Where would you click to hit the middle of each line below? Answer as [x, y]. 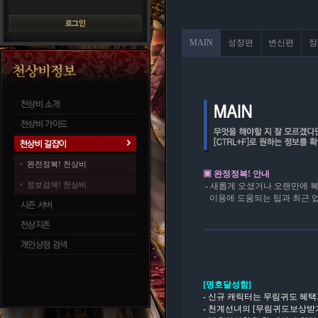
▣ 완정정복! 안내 [236, 174]
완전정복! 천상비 [57, 164]
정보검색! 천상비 [57, 185]
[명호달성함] [227, 285]
